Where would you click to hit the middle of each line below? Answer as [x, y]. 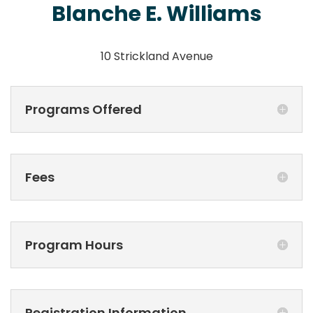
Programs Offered [83, 109]
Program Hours [74, 245]
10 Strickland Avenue [156, 56]
